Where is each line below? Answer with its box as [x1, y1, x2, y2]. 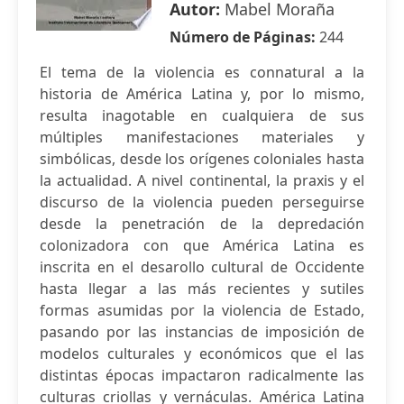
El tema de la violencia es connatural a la [40, 62, 364, 82]
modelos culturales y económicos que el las [40, 344, 364, 363]
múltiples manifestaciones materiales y [40, 127, 364, 147]
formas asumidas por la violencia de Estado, [40, 300, 364, 320]
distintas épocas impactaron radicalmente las [40, 365, 364, 385]
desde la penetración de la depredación [40, 214, 364, 234]
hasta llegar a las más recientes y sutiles [40, 279, 364, 298]
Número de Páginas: [170, 27, 319, 47]
